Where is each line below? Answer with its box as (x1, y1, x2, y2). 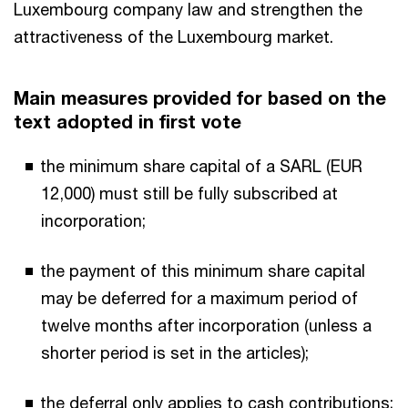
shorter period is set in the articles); (41, 342, 309, 362)
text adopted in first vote (14, 111, 241, 132)
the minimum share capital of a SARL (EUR (40, 156, 362, 176)
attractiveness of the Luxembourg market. (14, 26, 333, 46)
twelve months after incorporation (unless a (41, 315, 372, 335)
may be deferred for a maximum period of (41, 288, 358, 308)
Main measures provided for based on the (14, 87, 386, 108)
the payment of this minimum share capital (40, 260, 365, 280)
